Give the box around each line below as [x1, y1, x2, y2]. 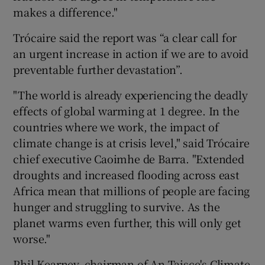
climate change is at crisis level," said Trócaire [13, 134, 250, 150]
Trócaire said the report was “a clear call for [13, 29, 237, 45]
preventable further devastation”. [13, 61, 183, 77]
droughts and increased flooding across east [13, 166, 240, 182]
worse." [13, 230, 51, 246]
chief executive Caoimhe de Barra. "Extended [13, 150, 244, 166]
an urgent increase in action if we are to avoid [13, 45, 249, 61]
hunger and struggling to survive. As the [13, 198, 220, 214]
